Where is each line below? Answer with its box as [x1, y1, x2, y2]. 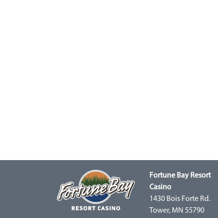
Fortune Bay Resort [149, 171, 211, 180]
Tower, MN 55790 [149, 206, 204, 215]
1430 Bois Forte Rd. [149, 195, 210, 203]
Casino [149, 183, 171, 191]
